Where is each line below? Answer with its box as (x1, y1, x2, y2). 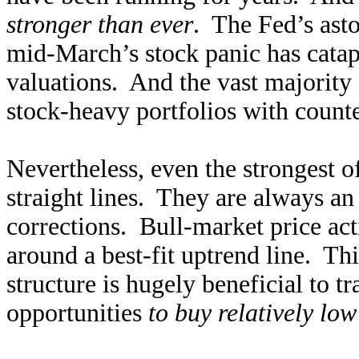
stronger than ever (6, 10, 193, 38)
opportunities (6, 299, 148, 327)
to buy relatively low (148, 299, 357, 327)
